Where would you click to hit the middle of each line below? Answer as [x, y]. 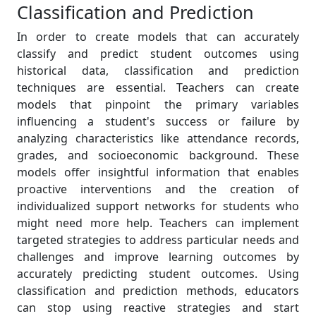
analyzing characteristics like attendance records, [158, 138]
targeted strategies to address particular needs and [158, 240]
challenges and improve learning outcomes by [158, 257]
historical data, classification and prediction [158, 71]
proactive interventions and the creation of [158, 189]
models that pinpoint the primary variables [158, 104]
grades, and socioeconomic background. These [158, 155]
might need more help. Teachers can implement [158, 223]
